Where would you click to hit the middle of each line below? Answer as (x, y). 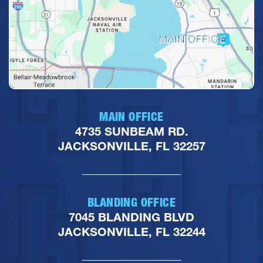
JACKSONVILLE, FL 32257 (131, 146)
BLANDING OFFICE (131, 202)
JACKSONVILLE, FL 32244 (131, 232)
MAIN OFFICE (131, 117)
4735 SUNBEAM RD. (131, 131)
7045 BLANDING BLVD (131, 217)
